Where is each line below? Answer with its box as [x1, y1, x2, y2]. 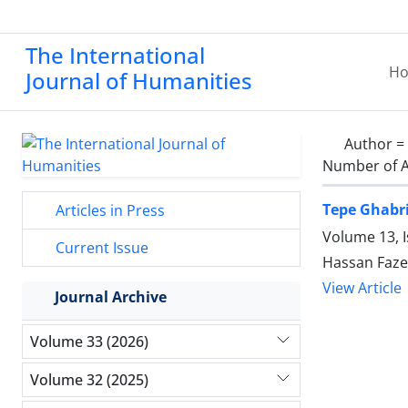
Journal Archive [55, 287, 167, 307]
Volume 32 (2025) [30, 369, 148, 390]
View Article [322, 278, 402, 299]
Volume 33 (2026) [30, 331, 148, 352]
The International [25, 40, 205, 70]
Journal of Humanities [25, 66, 252, 96]
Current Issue [52, 238, 148, 258]
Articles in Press [52, 200, 165, 220]
